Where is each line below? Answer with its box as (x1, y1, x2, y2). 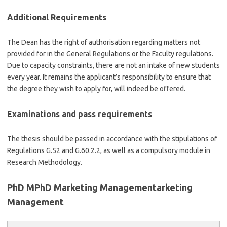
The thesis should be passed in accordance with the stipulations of (7, 135, 217, 143)
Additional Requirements (7, 13, 106, 22)
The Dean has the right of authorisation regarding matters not (7, 38, 200, 46)
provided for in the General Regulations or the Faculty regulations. (7, 50, 213, 58)
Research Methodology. (7, 158, 82, 166)
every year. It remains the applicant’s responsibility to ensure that (7, 73, 211, 81)
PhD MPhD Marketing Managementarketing (7, 182, 193, 193)
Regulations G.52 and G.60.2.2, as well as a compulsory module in (7, 146, 210, 155)
